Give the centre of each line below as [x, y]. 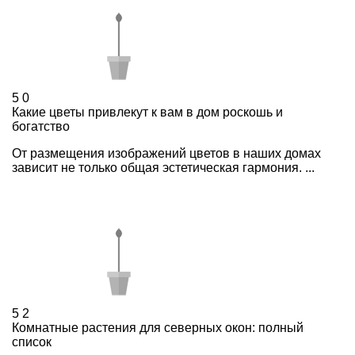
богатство [41, 126]
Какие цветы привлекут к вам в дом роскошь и [147, 112]
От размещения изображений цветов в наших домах [166, 153]
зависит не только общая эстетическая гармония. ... [163, 168]
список [32, 342]
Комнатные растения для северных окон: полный [158, 328]
